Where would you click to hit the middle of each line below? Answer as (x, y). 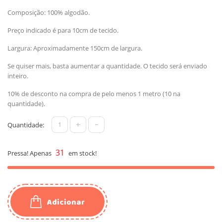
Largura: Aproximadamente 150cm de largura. (75, 48)
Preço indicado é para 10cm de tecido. (63, 30)
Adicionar (66, 202)
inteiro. (18, 76)
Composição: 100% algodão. (49, 12)
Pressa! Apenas (30, 153)
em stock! (82, 153)
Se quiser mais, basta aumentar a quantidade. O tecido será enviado (107, 66)
